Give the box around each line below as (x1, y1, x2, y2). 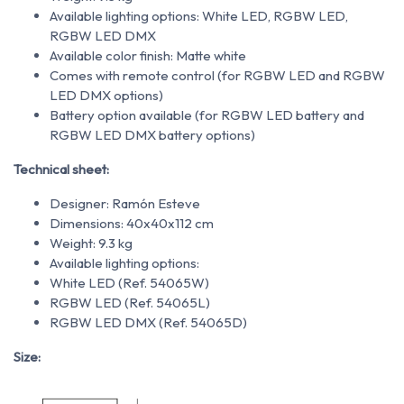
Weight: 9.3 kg (50, 234, 133, 252)
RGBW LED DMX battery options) (50, 126, 255, 144)
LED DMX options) (50, 87, 163, 105)
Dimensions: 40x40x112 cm (50, 215, 214, 233)
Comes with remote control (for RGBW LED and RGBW (50, 67, 385, 85)
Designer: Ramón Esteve (50, 195, 200, 213)
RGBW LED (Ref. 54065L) (50, 294, 210, 312)
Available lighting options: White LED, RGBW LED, (50, 7, 348, 25)
